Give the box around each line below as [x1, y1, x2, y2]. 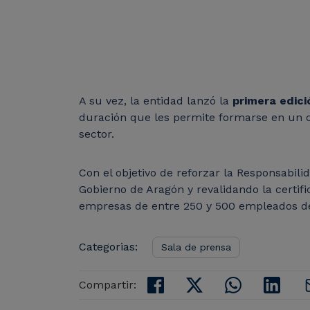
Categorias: [79, 240, 138, 254]
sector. [79, 127, 118, 141]
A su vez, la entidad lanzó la [79, 94, 232, 108]
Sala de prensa [161, 241, 231, 253]
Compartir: [79, 278, 136, 292]
